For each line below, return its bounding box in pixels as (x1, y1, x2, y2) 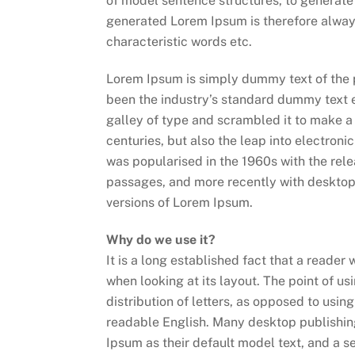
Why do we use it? (106, 231, 216, 247)
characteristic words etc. (106, 34, 253, 50)
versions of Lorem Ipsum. (106, 195, 254, 210)
